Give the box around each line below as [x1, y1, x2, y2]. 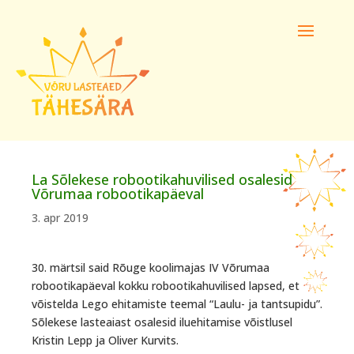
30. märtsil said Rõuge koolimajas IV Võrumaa [32, 260, 269, 275]
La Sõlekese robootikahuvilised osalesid [32, 170, 292, 189]
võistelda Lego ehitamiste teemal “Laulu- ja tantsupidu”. [32, 296, 322, 311]
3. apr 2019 [32, 210, 88, 225]
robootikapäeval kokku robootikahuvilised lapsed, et [32, 278, 299, 293]
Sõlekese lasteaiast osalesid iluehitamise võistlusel [32, 314, 292, 330]
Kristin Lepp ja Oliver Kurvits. [32, 333, 179, 348]
